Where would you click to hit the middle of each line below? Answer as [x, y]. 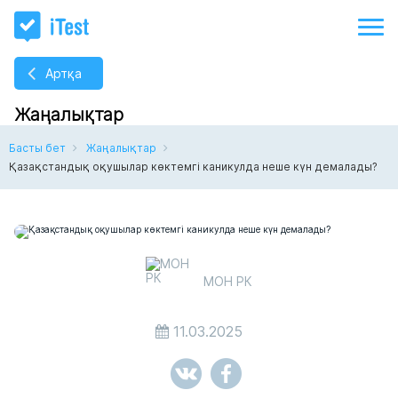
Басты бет [37, 148]
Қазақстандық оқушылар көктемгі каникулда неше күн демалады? [193, 167]
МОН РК [228, 281]
